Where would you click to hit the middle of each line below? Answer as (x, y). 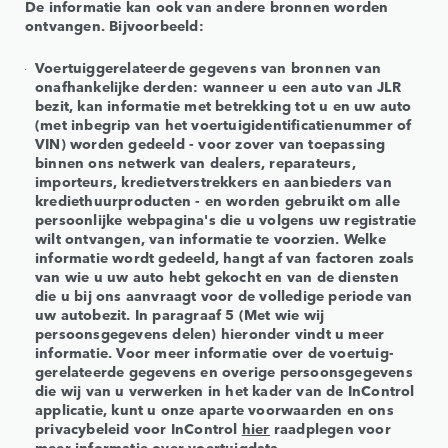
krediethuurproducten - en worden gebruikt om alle (217, 200)
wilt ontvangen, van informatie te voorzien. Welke (210, 238)
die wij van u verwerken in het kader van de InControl (225, 390)
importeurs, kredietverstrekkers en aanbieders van (213, 181)
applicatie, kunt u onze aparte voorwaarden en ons (214, 409)
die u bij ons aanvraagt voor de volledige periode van (224, 295)
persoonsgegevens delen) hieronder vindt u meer (210, 333)
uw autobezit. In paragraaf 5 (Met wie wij (180, 314)
